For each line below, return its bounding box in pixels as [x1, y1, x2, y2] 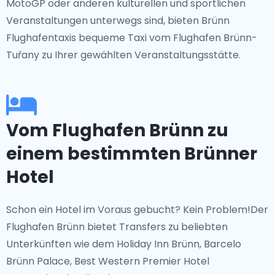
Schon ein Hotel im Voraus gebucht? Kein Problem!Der [6, 203, 268, 217]
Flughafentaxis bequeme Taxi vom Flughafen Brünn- [6, 31, 257, 45]
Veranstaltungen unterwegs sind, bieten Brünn [6, 14, 230, 28]
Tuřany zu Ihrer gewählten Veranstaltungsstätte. [6, 48, 241, 62]
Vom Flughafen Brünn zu [6, 118, 228, 142]
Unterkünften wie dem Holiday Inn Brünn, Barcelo [6, 237, 241, 251]
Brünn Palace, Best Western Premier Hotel [6, 254, 209, 268]
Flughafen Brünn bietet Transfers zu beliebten [6, 220, 228, 234]
